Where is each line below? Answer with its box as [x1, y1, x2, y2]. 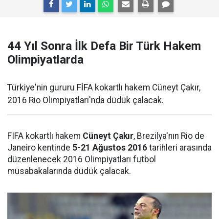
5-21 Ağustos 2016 [72, 143, 147, 153]
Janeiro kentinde [7, 143, 72, 153]
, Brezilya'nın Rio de [133, 131, 204, 141]
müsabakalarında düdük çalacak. [7, 166, 131, 176]
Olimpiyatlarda [7, 53, 84, 66]
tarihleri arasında [147, 143, 212, 153]
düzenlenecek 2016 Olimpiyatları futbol [7, 154, 156, 164]
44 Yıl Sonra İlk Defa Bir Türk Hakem [7, 39, 201, 53]
